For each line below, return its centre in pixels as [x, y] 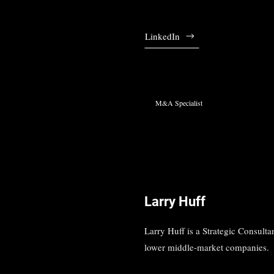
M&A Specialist [179, 103]
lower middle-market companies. [206, 247]
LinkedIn [162, 36]
